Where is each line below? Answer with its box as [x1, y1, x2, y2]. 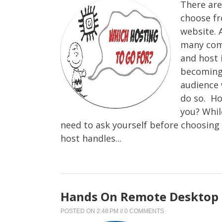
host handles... [60, 132, 121, 144]
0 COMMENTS [124, 207, 164, 215]
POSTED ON [60, 207, 97, 215]
